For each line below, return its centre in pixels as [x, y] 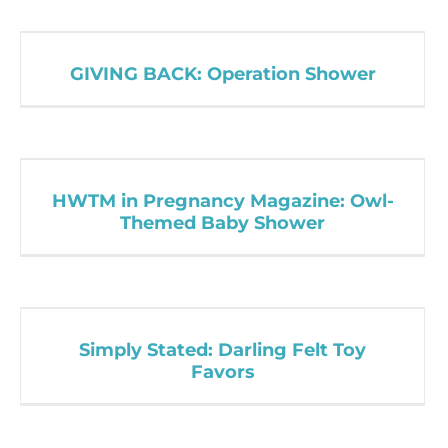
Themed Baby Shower [223, 222]
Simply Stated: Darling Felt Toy [223, 349]
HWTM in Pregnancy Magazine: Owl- [222, 200]
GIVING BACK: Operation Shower [222, 73]
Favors [222, 371]
